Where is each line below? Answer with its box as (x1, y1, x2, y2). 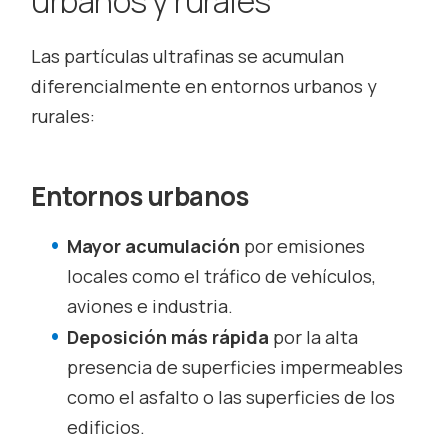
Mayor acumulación (67, 234, 245, 259)
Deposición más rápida (67, 325, 274, 350)
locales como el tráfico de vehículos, (67, 264, 377, 289)
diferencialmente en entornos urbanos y (31, 74, 378, 99)
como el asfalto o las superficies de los (67, 385, 396, 410)
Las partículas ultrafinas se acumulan (31, 44, 345, 69)
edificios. (67, 415, 146, 440)
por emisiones (244, 234, 366, 259)
